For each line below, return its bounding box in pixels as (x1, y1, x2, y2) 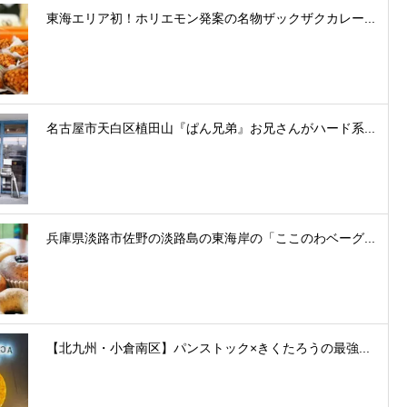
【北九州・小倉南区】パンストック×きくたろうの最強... (46, 340, 370, 355)
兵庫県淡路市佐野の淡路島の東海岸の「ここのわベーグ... (46, 230, 375, 245)
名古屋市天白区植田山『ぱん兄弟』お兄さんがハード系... (46, 120, 375, 135)
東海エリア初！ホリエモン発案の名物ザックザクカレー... (46, 10, 375, 25)
